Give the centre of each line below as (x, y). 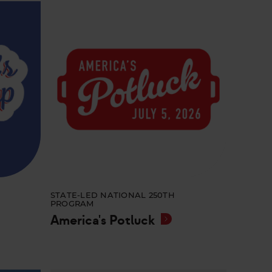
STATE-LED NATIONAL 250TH (112, 196)
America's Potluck (102, 221)
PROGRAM (72, 205)
